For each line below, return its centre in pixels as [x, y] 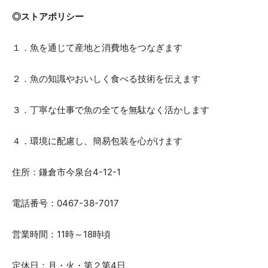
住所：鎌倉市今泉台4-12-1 [66, 172]
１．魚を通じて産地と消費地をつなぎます [97, 47]
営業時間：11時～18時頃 [61, 234]
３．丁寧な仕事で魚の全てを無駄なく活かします [111, 109]
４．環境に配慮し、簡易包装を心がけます [97, 141]
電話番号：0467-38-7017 [66, 203]
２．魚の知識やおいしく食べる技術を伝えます [106, 78]
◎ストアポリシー [48, 16]
